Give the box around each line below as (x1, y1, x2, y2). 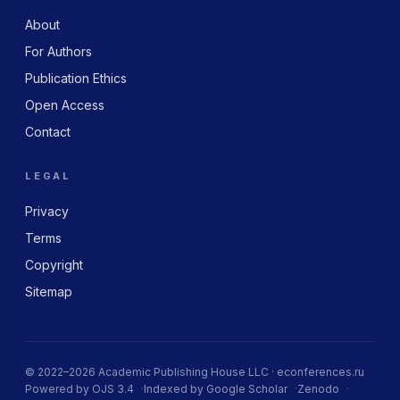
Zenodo (297, 382, 339, 396)
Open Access (25, 97, 104, 113)
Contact (25, 124, 71, 140)
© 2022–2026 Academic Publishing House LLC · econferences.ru (25, 365, 364, 379)
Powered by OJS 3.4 (25, 382, 134, 396)
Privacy (25, 204, 69, 220)
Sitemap (25, 284, 72, 300)
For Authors (25, 44, 92, 60)
